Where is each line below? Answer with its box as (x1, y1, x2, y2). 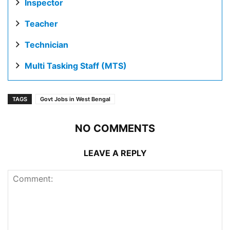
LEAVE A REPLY (83, 148, 147, 158)
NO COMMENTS (75, 122, 155, 135)
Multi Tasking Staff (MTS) (25, 61, 127, 71)
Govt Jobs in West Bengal (40, 95, 110, 103)
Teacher (25, 18, 58, 29)
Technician (25, 40, 68, 50)
